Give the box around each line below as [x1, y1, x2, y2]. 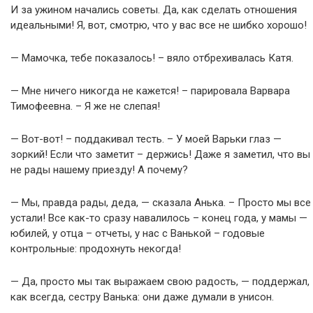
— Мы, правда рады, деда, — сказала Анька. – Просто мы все [10, 196, 311, 209]
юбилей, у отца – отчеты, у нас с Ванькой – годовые [10, 227, 265, 240]
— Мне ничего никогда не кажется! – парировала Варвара [10, 85, 290, 97]
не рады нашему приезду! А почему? [10, 163, 188, 176]
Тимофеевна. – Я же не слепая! [10, 100, 160, 112]
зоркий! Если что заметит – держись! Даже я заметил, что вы [10, 148, 310, 161]
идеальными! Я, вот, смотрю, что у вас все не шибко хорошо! [10, 19, 307, 31]
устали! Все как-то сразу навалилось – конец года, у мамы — [10, 212, 307, 224]
